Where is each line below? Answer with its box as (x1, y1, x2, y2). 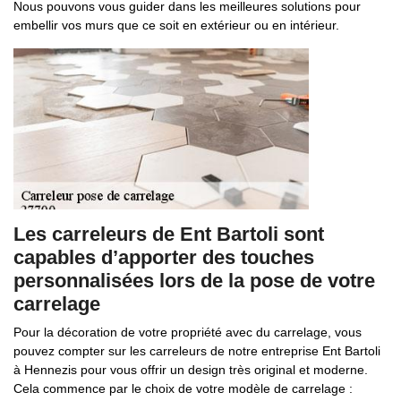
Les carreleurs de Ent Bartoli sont (13, 223, 324, 245)
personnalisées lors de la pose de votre (13, 269, 375, 292)
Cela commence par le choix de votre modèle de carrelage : (13, 381, 353, 396)
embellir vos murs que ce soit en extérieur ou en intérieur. (13, 18, 339, 32)
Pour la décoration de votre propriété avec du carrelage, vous (13, 325, 362, 339)
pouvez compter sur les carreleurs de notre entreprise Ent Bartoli (13, 344, 380, 358)
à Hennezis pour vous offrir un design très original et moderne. (13, 363, 368, 377)
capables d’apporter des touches (13, 246, 314, 269)
